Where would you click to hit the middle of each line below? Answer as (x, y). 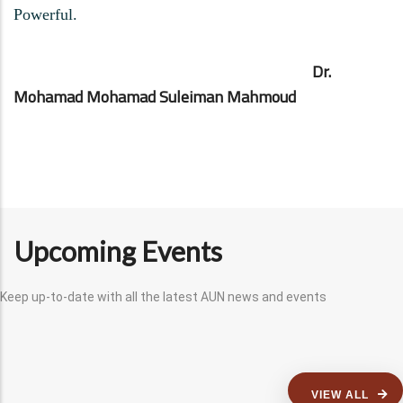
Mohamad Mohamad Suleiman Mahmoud (155, 96)
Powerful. (45, 14)
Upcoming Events (118, 251)
